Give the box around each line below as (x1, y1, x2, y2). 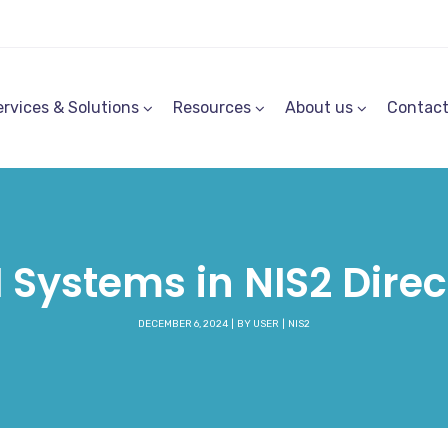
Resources (173, 98, 251, 117)
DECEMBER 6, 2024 (138, 318, 228, 330)
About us (285, 98, 353, 117)
